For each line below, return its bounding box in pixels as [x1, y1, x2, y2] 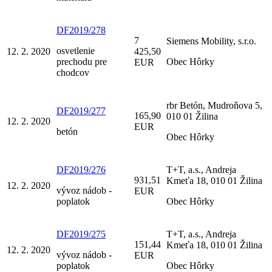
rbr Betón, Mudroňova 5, [166, 100, 262, 110]
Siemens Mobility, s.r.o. [166, 35, 256, 46]
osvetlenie [56, 45, 95, 56]
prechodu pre [56, 56, 107, 67]
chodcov [56, 67, 89, 78]
